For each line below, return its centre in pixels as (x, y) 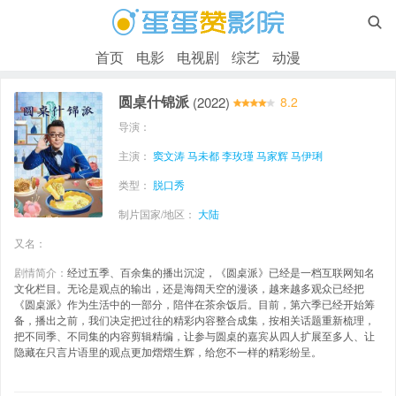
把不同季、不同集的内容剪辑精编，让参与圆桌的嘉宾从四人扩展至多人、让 (194, 335)
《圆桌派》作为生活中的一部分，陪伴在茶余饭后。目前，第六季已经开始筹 (194, 303)
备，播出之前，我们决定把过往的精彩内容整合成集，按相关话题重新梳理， (194, 319)
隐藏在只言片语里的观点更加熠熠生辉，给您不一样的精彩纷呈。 (168, 351)
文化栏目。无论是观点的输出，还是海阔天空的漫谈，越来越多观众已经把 (189, 287)
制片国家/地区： (158, 213)
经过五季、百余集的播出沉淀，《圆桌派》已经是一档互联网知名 (221, 271)
